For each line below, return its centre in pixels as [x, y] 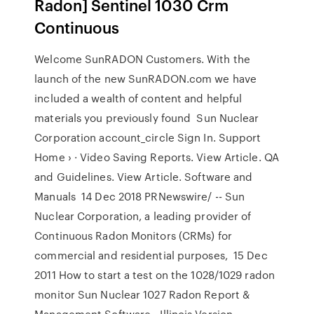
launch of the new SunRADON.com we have [146, 78]
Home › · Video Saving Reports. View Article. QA [157, 157]
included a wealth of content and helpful [138, 98]
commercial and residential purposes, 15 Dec [151, 255]
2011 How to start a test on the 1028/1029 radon [155, 275]
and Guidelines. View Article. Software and [144, 177]
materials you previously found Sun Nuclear [147, 118]
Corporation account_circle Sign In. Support [148, 137]
